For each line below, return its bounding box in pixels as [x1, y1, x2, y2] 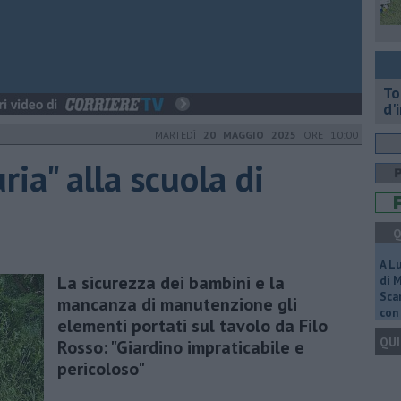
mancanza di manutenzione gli [57, 292, 297, 316]
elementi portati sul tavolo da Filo [57, 313, 328, 337]
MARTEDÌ [155, 128, 203, 141]
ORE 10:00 [296, 128, 358, 141]
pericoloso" [57, 356, 145, 380]
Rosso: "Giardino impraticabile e [57, 335, 304, 359]
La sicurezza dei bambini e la [57, 270, 285, 294]
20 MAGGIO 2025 [203, 128, 296, 141]
